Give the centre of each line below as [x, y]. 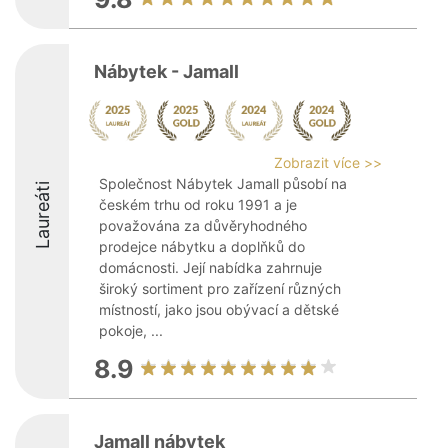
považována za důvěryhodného [203, 225]
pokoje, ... [131, 330]
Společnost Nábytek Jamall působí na [223, 183]
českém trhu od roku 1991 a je [198, 204]
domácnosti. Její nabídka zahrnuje [210, 267]
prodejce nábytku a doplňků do [202, 246]
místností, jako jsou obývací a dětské [219, 309]
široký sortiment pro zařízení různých [220, 288]
